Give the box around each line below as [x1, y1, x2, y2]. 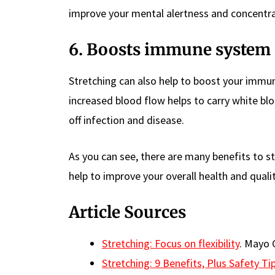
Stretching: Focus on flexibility [102, 236, 239, 250]
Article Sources [69, 201, 190, 222]
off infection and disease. [69, 112, 184, 127]
